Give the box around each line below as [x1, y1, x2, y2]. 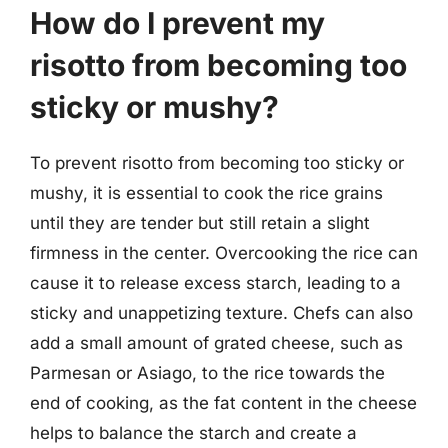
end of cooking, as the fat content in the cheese [30, 393, 417, 413]
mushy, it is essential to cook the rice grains [30, 183, 383, 203]
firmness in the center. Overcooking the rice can [30, 243, 418, 263]
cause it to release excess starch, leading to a [30, 273, 401, 293]
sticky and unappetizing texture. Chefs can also [30, 303, 413, 323]
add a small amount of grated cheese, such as [30, 333, 403, 353]
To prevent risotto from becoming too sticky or [30, 153, 404, 173]
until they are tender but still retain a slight [30, 213, 370, 233]
